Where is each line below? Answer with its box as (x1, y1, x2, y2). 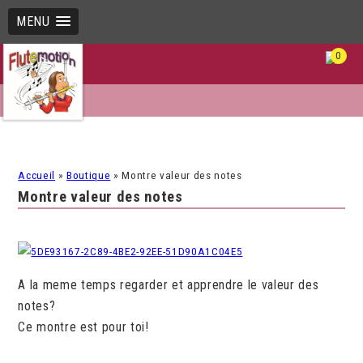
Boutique (66, 169, 111, 181)
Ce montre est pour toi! (18, 319, 149, 335)
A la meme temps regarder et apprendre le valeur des (18, 277, 319, 293)
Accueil (18, 169, 56, 181)
